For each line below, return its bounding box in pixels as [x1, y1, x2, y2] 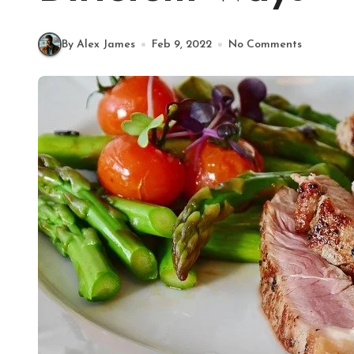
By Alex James [62, 38, 135, 51]
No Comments [228, 38, 302, 51]
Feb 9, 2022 [152, 38, 212, 51]
